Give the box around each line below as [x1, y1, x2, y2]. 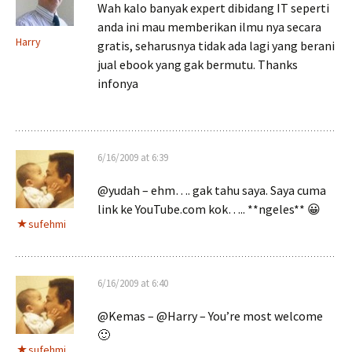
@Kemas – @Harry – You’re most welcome [97, 308, 323, 324]
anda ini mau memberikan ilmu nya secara [97, 19, 321, 35]
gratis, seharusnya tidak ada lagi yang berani [97, 38, 335, 53]
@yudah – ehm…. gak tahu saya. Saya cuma [97, 182, 326, 198]
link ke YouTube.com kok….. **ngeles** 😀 [97, 201, 321, 217]
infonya [97, 75, 138, 91]
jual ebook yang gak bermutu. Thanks [97, 57, 298, 72]
